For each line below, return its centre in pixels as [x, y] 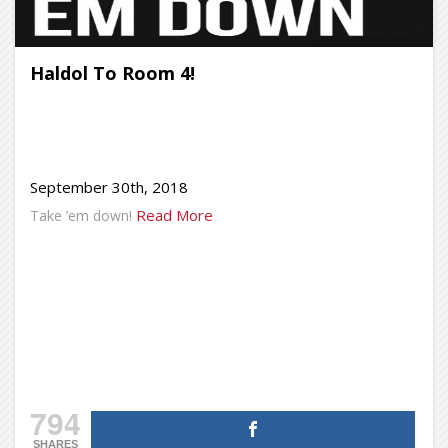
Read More [174, 215]
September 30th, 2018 [109, 187]
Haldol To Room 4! [112, 73]
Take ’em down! [81, 215]
